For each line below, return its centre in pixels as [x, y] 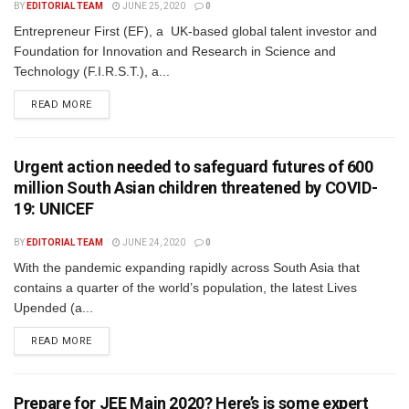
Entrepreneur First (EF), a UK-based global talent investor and [195, 31]
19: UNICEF [54, 209]
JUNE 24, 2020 [153, 242]
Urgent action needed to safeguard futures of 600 [194, 167]
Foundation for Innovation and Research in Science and [175, 51]
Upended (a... [53, 308]
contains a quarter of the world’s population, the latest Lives [185, 288]
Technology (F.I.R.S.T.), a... [92, 71]
